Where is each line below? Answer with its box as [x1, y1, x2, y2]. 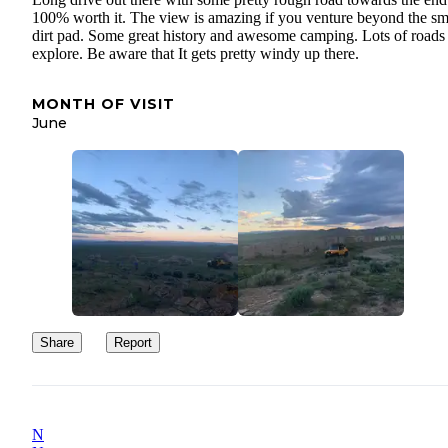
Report [114, 334, 152, 350]
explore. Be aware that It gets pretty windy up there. [32, 44, 359, 62]
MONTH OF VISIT [32, 94, 175, 113]
